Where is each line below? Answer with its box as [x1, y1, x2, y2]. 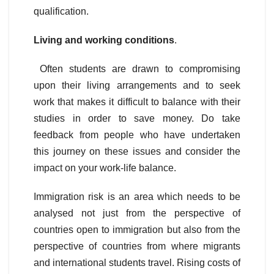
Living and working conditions [34, 35, 174, 46]
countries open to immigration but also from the [34, 224, 240, 235]
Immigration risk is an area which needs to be [34, 191, 240, 202]
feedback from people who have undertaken [34, 130, 240, 141]
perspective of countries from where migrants [34, 241, 240, 252]
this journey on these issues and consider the [34, 146, 240, 157]
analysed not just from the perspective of [34, 208, 240, 219]
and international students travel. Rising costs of [34, 257, 240, 268]
